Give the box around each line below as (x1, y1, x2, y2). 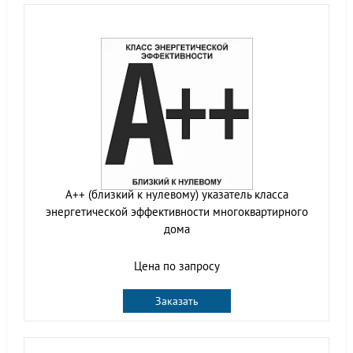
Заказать (154, 293, 199, 308)
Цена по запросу (133, 258, 220, 273)
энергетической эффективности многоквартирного (45, 203, 308, 219)
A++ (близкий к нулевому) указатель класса (65, 186, 288, 202)
